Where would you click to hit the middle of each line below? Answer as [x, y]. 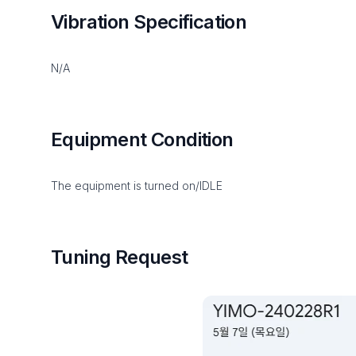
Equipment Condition [142, 139]
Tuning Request [120, 257]
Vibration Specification [149, 22]
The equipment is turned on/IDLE [137, 186]
